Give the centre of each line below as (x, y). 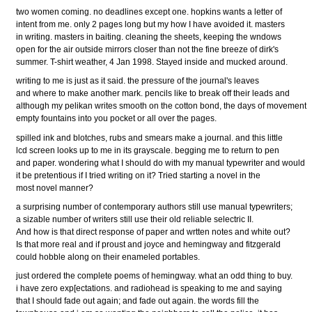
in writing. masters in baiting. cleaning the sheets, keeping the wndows (149, 37)
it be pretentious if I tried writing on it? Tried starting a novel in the (139, 175)
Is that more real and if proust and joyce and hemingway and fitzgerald (149, 244)
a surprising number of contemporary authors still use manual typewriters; (155, 206)
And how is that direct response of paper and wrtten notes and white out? (154, 232)
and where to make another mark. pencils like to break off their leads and (153, 94)
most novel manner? (55, 188)
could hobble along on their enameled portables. (108, 257)
